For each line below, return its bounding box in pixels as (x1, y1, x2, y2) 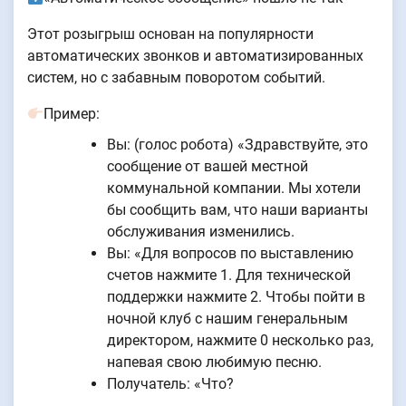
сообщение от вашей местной (107, 158, 308, 176)
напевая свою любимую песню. (107, 353, 322, 372)
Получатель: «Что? (107, 375, 234, 393)
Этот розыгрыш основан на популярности (27, 25, 314, 43)
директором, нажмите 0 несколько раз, (107, 332, 373, 350)
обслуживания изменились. (107, 223, 295, 241)
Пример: (43, 105, 101, 123)
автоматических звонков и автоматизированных (27, 47, 363, 65)
